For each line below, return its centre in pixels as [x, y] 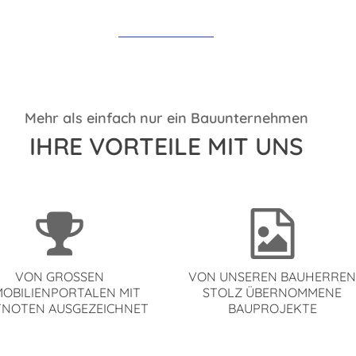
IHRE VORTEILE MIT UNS [166, 147]
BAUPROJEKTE [272, 309]
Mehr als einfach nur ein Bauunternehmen [166, 118]
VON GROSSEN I [60, 277]
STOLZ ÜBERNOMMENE [273, 293]
